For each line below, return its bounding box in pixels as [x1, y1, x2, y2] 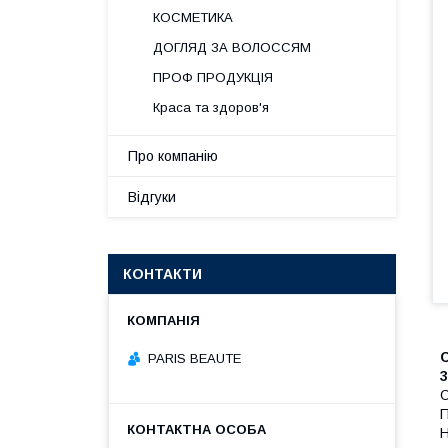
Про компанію [128, 148, 218, 164]
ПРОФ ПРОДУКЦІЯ [153, 70, 273, 85]
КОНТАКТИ [123, 266, 202, 282]
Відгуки [128, 189, 176, 205]
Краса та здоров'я [153, 100, 269, 115]
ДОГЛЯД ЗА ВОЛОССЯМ [153, 40, 311, 55]
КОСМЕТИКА [153, 10, 233, 25]
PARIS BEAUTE [148, 350, 241, 366]
